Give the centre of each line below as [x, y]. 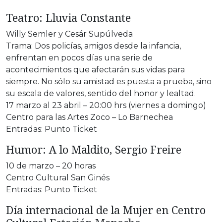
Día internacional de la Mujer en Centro [106, 210]
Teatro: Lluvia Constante [68, 17]
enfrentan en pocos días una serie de [79, 57]
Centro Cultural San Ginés [58, 177]
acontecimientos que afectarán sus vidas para [95, 69]
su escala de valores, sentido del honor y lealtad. [101, 93]
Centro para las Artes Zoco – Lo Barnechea [89, 117]
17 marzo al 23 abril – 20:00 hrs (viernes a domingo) [106, 105]
